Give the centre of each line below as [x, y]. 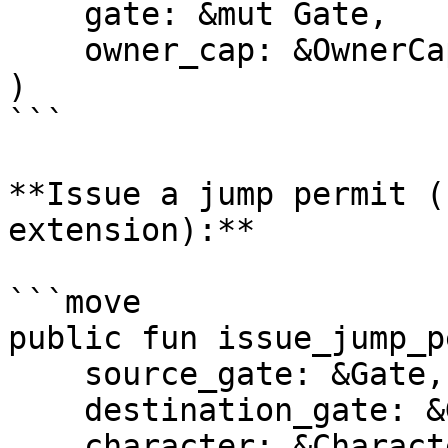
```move [74, 302]
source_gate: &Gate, [46, 374]
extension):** [131, 230]
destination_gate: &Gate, [46, 410]
